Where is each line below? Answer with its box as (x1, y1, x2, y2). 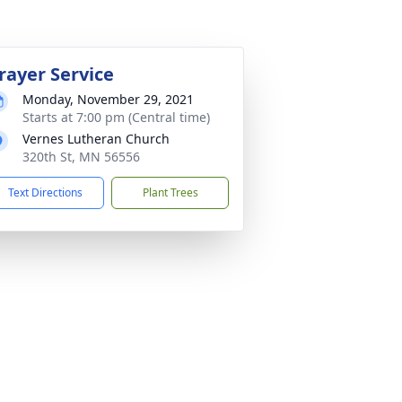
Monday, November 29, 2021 (22, 91, 194, 108)
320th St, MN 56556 (22, 148, 140, 165)
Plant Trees (142, 185, 198, 200)
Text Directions (8, 185, 83, 200)
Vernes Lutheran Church (22, 130, 170, 147)
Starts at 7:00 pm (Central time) (22, 109, 210, 126)
